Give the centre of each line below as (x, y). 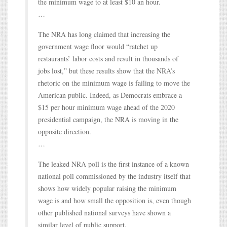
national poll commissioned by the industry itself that (114, 176)
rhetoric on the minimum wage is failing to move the (114, 83)
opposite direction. (65, 131)
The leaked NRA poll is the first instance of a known (113, 164)
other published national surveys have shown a (104, 212)
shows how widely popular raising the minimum (107, 188)
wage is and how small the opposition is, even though (115, 200)
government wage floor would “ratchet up (98, 46)
